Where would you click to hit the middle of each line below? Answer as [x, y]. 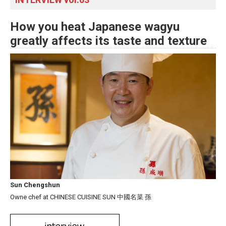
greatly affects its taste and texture [108, 41]
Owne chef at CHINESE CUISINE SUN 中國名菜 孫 [81, 197]
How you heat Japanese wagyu [95, 27]
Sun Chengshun [35, 185]
